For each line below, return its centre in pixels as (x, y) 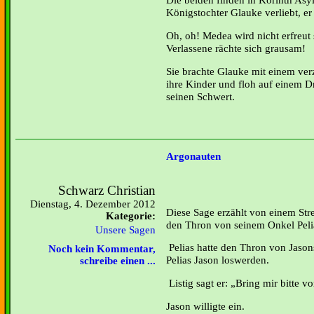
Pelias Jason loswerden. (218, 260)
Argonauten (193, 157)
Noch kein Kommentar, (102, 249)
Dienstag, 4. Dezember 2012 (93, 204)
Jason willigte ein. (205, 306)
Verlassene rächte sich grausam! (236, 48)
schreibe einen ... (118, 261)
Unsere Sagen (125, 230)
